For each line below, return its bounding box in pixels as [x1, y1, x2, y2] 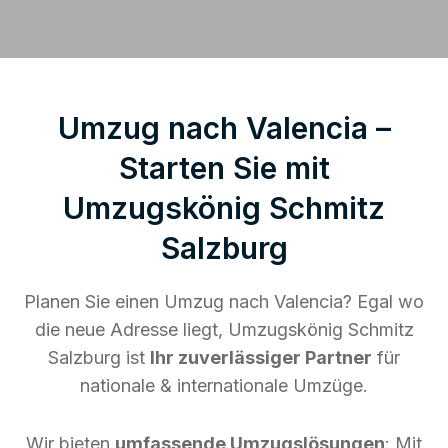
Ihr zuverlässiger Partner [150, 346, 372, 368]
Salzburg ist [48, 346, 150, 368]
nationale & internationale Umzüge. [80, 374, 368, 396]
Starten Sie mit [118, 149, 330, 186]
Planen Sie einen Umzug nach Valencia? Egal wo [24, 290, 424, 312]
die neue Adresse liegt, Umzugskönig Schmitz [34, 318, 414, 340]
